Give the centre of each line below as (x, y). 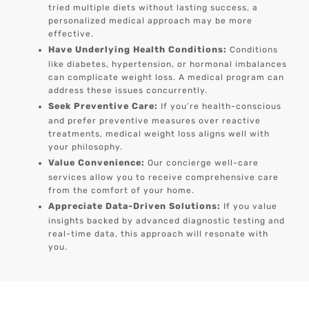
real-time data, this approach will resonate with (159, 234)
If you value (249, 207)
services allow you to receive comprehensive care (164, 178)
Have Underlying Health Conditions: (138, 50)
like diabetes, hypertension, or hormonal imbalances (168, 64)
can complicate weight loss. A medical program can (167, 78)
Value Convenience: (97, 163)
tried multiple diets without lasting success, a (153, 8)
